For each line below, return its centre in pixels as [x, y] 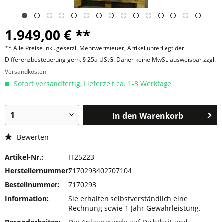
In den [125, 116]
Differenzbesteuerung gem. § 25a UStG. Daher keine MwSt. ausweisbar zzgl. [110, 60]
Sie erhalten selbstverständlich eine [128, 198]
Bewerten [32, 137]
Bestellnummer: [32, 185]
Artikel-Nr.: [24, 157]
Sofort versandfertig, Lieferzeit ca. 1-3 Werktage [92, 83]
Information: [27, 198]
